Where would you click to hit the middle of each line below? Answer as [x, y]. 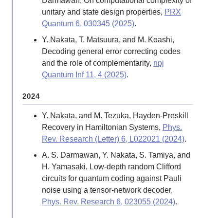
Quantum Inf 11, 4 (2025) [84, 74]
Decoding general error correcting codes [111, 51]
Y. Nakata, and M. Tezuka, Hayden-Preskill [115, 115]
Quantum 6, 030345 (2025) [88, 24]
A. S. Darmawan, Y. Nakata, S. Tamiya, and [116, 155]
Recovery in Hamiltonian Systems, [102, 127]
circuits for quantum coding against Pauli [112, 178]
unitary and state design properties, [103, 12]
